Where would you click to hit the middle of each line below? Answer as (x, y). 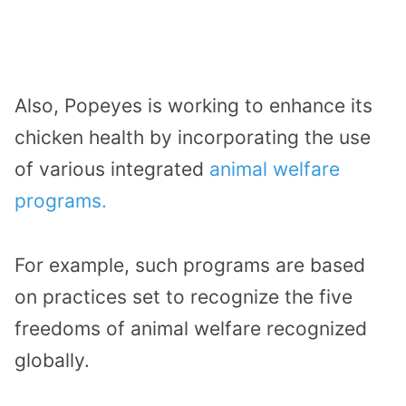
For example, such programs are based (190, 265)
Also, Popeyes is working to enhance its (193, 105)
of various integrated (112, 169)
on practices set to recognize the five (184, 296)
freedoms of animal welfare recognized (191, 328)
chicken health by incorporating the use (193, 137)
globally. (52, 360)
